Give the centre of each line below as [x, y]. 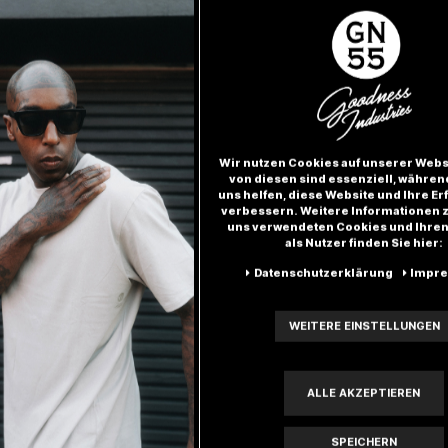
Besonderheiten [224, 374]
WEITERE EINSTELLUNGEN [364, 325]
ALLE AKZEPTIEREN [364, 392]
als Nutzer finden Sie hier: [364, 242]
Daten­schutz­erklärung [323, 272]
